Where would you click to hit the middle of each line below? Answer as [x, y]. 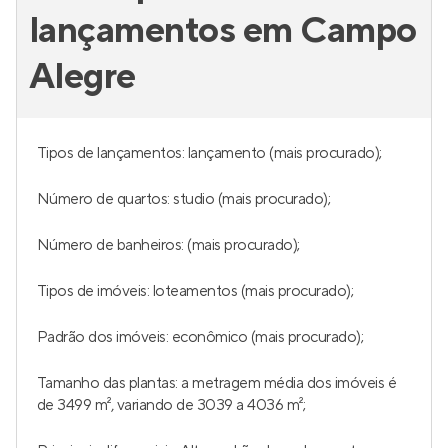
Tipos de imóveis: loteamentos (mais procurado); [195, 291]
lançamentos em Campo [223, 31]
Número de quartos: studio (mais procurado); [184, 199]
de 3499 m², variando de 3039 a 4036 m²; [171, 405]
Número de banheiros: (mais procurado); [168, 245]
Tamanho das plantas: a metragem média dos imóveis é [217, 383]
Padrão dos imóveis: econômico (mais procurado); [200, 337]
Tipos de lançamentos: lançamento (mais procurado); [209, 153]
